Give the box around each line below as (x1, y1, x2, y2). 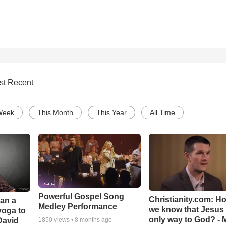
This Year (96, 108, 127, 117)
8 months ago (74, 216, 112, 224)
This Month (37, 108, 73, 117)
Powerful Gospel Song (38, 192, 124, 201)
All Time (150, 108, 175, 117)
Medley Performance (38, 202, 117, 211)
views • (52, 216, 75, 224)
